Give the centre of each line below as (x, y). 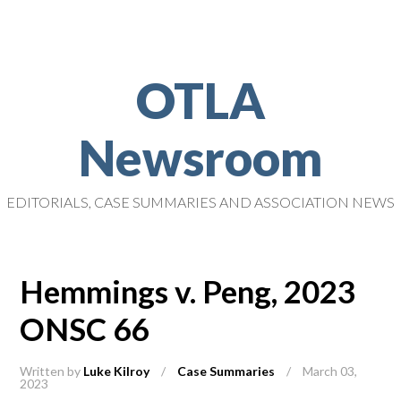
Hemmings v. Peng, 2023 (188, 291)
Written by (52, 371)
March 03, (330, 371)
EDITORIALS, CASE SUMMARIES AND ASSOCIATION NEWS (200, 202)
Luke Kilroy (117, 371)
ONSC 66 (85, 328)
